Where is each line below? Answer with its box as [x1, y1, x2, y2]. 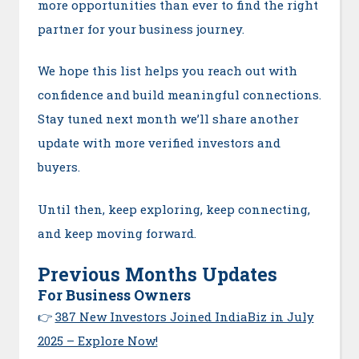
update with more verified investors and [37, 135, 280, 151]
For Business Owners [37, 285, 191, 305]
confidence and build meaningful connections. [37, 87, 321, 103]
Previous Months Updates [37, 262, 277, 287]
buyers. [37, 159, 80, 175]
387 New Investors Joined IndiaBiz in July [54, 309, 314, 325]
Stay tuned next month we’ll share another [37, 111, 299, 127]
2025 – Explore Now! [37, 333, 158, 349]
